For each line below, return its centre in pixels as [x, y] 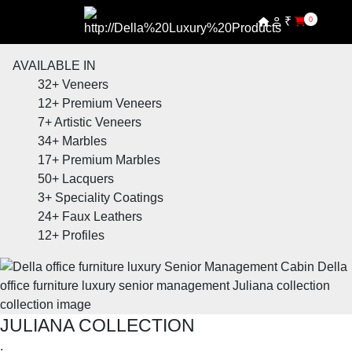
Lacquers [88, 179]
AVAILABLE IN [54, 66]
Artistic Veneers [98, 122]
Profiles [83, 235]
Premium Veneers [112, 103]
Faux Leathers [102, 216]
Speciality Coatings [109, 198]
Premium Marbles [111, 160]
